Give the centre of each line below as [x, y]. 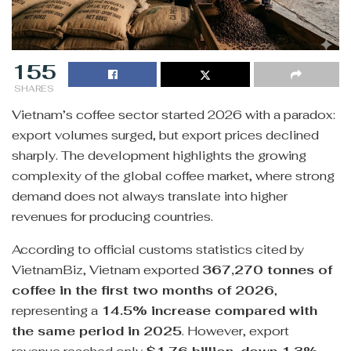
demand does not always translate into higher [150, 196]
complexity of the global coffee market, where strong [173, 175]
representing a [56, 310]
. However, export [235, 331]
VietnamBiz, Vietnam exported [107, 270]
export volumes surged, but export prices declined [165, 135]
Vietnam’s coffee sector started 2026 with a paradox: [174, 114]
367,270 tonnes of [267, 270]
